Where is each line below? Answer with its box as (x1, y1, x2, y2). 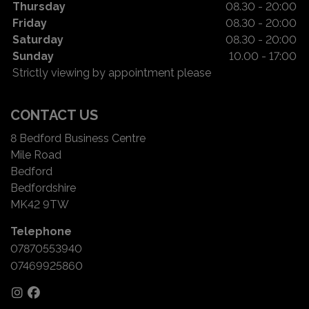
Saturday (12, 32, 63, 46)
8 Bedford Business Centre (10, 131, 146, 145)
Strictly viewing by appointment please (12, 66, 211, 79)
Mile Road (10, 148, 61, 161)
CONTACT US (10, 106, 98, 123)
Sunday (12, 49, 54, 63)
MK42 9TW (10, 197, 69, 211)
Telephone (10, 224, 72, 238)
